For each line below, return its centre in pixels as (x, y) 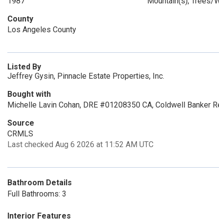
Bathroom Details (40, 183)
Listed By (24, 67)
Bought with (29, 94)
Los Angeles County (42, 30)
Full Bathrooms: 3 (37, 194)
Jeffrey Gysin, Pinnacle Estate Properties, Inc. (86, 76)
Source (21, 123)
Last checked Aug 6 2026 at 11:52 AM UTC (80, 144)
